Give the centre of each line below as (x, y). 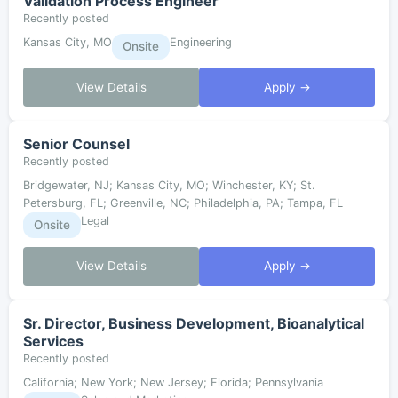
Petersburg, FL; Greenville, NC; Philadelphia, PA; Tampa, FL (183, 203)
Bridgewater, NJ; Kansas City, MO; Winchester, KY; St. (169, 186)
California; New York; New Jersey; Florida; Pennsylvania (173, 382)
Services (53, 341)
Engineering (201, 42)
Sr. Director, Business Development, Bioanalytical (194, 323)
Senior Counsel (76, 144)
